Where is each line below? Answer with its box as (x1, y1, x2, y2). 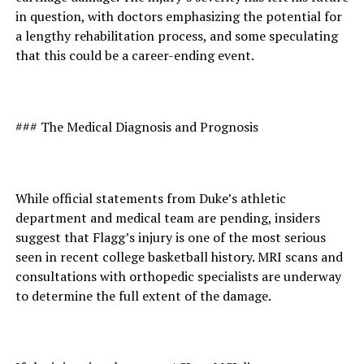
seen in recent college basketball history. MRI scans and (15, 248, 343, 266)
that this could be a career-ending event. (15, 46, 254, 64)
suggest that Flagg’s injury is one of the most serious (15, 228, 326, 246)
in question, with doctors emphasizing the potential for (15, 7, 342, 25)
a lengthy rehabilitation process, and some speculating (15, 27, 338, 45)
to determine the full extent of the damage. (15, 287, 271, 305)
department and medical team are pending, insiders (15, 209, 320, 227)
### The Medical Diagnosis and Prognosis (15, 118, 258, 136)
